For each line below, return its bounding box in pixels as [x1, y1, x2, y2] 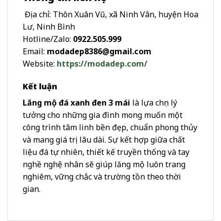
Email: [23, 45, 47, 57]
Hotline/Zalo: [23, 33, 73, 44]
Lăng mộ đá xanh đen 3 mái [23, 97, 130, 108]
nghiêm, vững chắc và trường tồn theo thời [23, 171, 181, 182]
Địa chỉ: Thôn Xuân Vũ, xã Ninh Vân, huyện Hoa [23, 8, 198, 20]
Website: [23, 58, 55, 69]
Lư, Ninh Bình [23, 21, 75, 32]
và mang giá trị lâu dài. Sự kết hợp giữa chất [23, 134, 185, 145]
